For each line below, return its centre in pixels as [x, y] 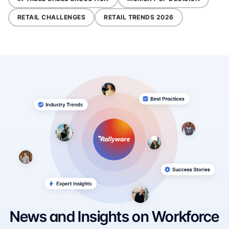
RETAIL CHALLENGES [52, 17]
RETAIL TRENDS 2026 [139, 17]
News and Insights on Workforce [114, 216]
